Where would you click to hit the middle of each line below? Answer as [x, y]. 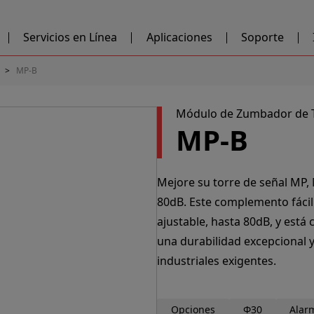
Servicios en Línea [70, 37]
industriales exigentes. [217, 261]
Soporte [262, 37]
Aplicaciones [179, 37]
